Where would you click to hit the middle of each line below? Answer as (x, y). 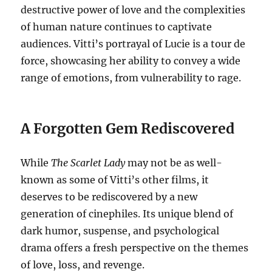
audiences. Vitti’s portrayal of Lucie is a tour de (133, 43)
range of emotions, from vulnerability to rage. (131, 77)
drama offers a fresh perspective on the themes (135, 247)
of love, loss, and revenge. (83, 264)
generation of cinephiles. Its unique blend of (127, 213)
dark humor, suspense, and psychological (120, 230)
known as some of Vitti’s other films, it (115, 179)
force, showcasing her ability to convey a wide (131, 60)
